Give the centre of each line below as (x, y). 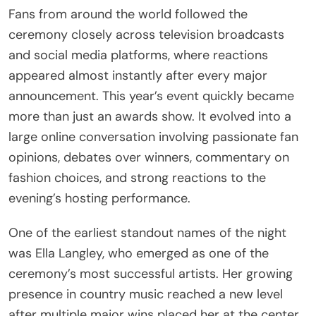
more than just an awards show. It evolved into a (150, 116)
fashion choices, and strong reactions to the (137, 177)
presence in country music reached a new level (146, 294)
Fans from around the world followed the (128, 14)
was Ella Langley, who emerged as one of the (139, 253)
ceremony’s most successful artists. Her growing (151, 273)
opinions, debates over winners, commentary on (149, 157)
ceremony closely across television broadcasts (146, 34)
